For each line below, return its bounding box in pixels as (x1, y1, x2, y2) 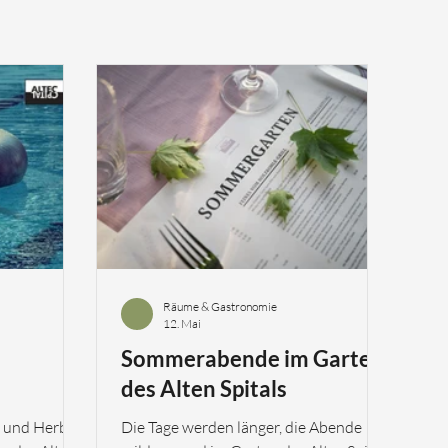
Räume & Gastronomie (163, 299, 277, 314)
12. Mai (163, 316, 201, 331)
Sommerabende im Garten (121, 345, 384, 372)
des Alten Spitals (121, 375, 287, 402)
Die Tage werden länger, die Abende (121, 417, 362, 437)
